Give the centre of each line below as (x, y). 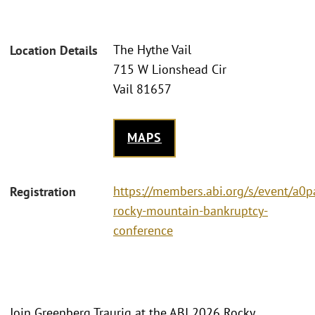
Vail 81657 (142, 89)
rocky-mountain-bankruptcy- (191, 210)
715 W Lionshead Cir (170, 70)
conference (143, 230)
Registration (43, 191)
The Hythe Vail (152, 50)
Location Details (54, 51)
